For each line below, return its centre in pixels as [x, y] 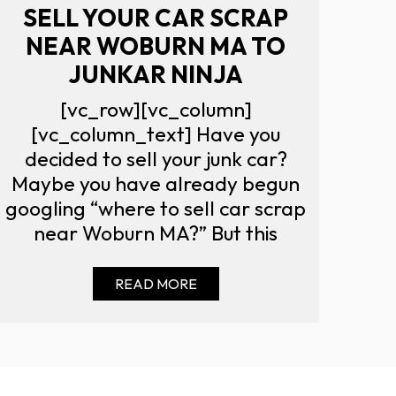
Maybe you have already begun [156, 183]
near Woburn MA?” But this [156, 232]
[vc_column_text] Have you [156, 133]
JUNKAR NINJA [156, 74]
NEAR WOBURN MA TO [156, 46]
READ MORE [156, 283]
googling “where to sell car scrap [156, 208]
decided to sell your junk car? [156, 158]
